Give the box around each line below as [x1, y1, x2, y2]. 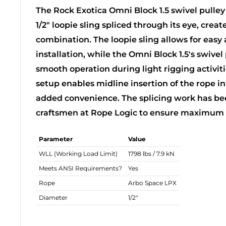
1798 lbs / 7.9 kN [128, 150, 175, 158]
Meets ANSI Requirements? [39, 164, 122, 173]
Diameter [39, 194, 68, 202]
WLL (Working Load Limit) [39, 150, 118, 158]
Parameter [39, 135, 73, 143]
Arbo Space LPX [128, 179, 177, 187]
